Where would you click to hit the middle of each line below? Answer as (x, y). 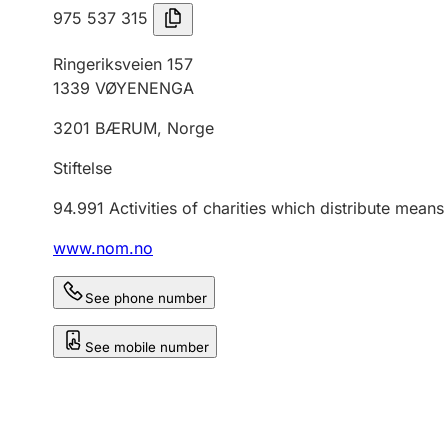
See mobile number (147, 347)
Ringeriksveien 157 (123, 64)
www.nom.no (103, 248)
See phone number (146, 298)
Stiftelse (82, 168)
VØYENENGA (144, 88)
